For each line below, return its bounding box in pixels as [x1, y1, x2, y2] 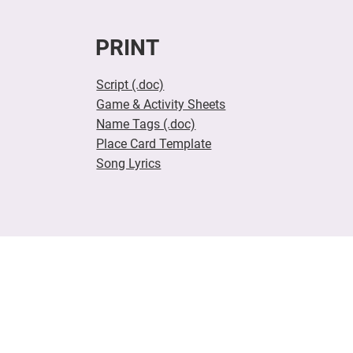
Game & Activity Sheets [96, 96, 226, 112]
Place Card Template [96, 136, 212, 151]
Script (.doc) [96, 76, 165, 92]
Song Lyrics [96, 155, 162, 171]
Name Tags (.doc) [96, 116, 196, 132]
